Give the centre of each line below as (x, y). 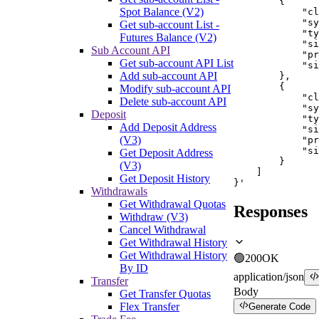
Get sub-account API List (177, 63)
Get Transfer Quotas (165, 293)
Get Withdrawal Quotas (173, 204)
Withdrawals (119, 191)
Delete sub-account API (173, 101)
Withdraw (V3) (154, 216)
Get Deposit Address (166, 152)
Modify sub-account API (175, 88)
